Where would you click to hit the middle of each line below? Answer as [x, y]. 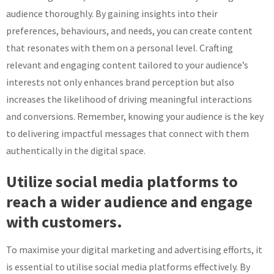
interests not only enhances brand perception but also [120, 82]
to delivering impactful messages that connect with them [128, 134]
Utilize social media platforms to [122, 182]
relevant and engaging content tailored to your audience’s [127, 65]
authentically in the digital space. [76, 151]
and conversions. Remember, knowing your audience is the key [135, 117]
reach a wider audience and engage [129, 202]
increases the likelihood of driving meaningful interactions [129, 99]
